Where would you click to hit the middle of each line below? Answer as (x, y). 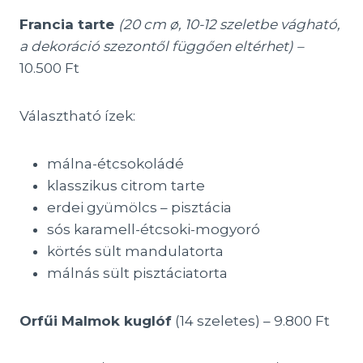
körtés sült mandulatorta (135, 251)
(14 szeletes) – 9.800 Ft (251, 321)
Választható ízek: (77, 116)
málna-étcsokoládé (115, 164)
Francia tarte (69, 24)
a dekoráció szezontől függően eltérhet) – (161, 46)
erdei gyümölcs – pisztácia (139, 207)
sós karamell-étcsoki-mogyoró (154, 229)
